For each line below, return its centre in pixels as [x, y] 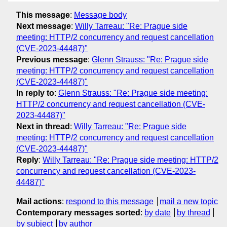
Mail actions [39, 201]
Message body [100, 15]
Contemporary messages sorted [78, 212]
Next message [44, 26]
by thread [193, 212]
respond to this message [110, 201]
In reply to [35, 93]
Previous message [52, 59]
